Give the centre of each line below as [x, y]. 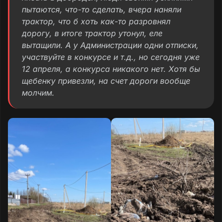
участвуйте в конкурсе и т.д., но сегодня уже [111, 57]
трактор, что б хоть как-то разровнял [96, 21]
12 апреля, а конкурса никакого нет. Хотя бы [111, 69]
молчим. [38, 92]
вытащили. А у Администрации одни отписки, [110, 45]
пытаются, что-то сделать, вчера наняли [102, 9]
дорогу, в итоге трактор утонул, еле [92, 33]
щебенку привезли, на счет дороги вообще [106, 81]
